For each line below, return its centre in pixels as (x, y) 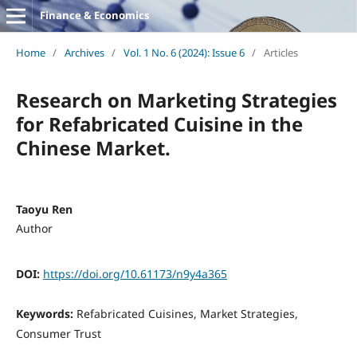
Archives (84, 52)
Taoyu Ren (44, 209)
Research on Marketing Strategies (176, 100)
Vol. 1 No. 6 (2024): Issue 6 (184, 52)
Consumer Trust (58, 333)
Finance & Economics (94, 15)
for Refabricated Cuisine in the (159, 124)
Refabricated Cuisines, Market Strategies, (187, 313)
